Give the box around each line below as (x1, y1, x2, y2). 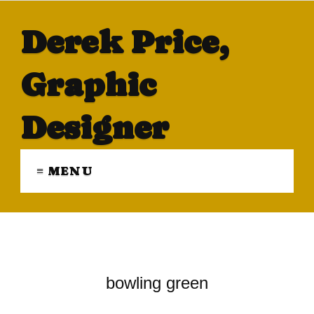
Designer (20, 108, 169, 146)
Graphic (20, 65, 156, 104)
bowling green (106, 273, 208, 293)
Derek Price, (20, 22, 228, 61)
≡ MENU (36, 163, 93, 178)
